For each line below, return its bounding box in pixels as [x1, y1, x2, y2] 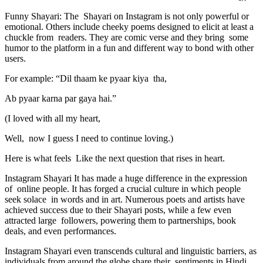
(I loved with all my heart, [5, 113, 100, 123]
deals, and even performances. [5, 225, 116, 236]
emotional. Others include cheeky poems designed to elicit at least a [5, 21, 254, 32]
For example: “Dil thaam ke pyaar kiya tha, [5, 73, 167, 83]
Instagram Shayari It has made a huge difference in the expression [5, 173, 247, 183]
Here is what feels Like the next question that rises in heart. [5, 153, 225, 163]
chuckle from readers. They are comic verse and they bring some [5, 32, 248, 42]
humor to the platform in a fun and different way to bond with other [5, 42, 254, 53]
